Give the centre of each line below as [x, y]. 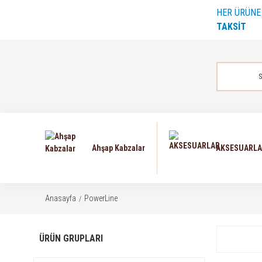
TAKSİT [231, 27]
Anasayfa [61, 198]
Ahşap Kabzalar [118, 148]
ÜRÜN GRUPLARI [71, 238]
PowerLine [101, 198]
